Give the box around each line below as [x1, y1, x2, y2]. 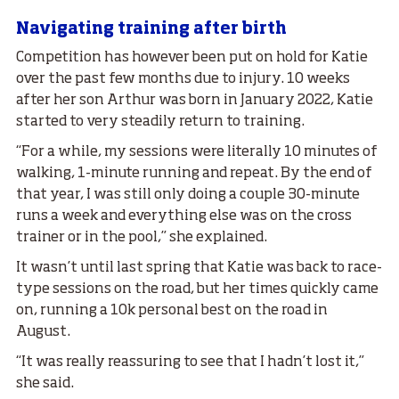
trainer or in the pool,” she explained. [16, 230, 267, 245]
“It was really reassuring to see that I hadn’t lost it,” [16, 354, 364, 370]
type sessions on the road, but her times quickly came [16, 281, 379, 297]
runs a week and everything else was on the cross [16, 208, 352, 224]
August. [16, 324, 70, 339]
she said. [16, 376, 74, 391]
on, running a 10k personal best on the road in [16, 303, 328, 318]
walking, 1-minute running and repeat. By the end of [16, 166, 372, 181]
